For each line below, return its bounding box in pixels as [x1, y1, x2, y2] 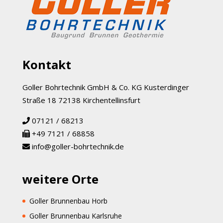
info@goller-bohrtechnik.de [31, 141, 124, 151]
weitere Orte [22, 170, 99, 187]
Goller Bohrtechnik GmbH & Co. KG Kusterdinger [22, 82, 189, 92]
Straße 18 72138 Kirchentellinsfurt [22, 95, 140, 105]
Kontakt [22, 56, 71, 73]
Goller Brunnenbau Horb [29, 196, 108, 206]
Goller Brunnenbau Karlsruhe [29, 211, 122, 221]
